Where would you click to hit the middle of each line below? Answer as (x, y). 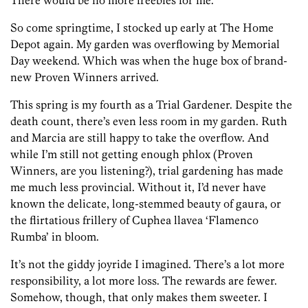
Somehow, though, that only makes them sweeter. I (139, 297)
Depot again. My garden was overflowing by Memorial (145, 44)
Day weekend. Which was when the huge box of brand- (149, 61)
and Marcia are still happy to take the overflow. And (140, 138)
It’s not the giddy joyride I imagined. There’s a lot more (147, 264)
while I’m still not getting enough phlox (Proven (132, 154)
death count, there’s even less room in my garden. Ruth (149, 121)
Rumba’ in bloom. (55, 237)
